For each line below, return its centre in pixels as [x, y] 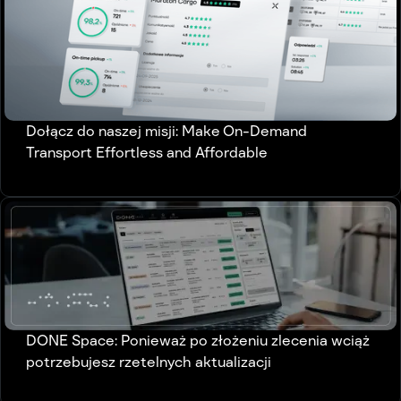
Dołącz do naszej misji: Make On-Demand [166, 132]
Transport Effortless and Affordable [147, 153]
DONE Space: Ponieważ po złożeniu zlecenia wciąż [198, 340]
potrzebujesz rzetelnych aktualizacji [149, 362]
